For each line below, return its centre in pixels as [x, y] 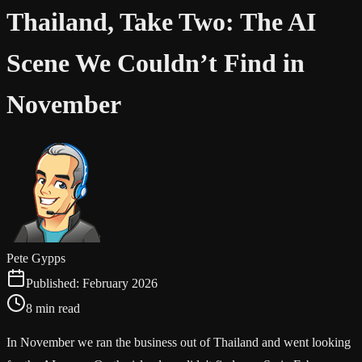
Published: [54, 283]
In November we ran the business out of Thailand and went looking [179, 342]
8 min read [53, 308]
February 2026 [120, 283]
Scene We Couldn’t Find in [156, 63]
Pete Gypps [36, 258]
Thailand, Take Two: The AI [161, 22]
